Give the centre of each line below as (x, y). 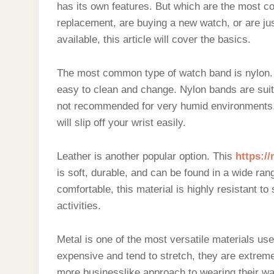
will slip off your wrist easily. (121, 123)
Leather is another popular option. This (146, 156)
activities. (79, 206)
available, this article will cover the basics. (154, 39)
